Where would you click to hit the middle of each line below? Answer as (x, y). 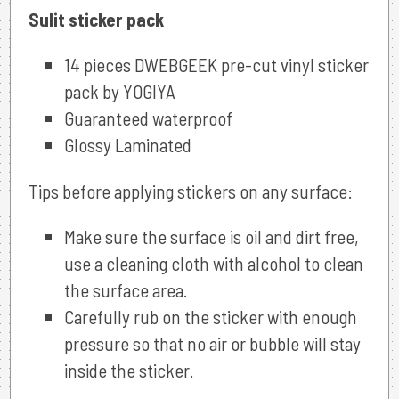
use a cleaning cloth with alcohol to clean (213, 263)
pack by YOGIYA (119, 91)
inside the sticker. (128, 370)
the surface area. (125, 289)
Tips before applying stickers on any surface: (190, 191)
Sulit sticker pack (96, 19)
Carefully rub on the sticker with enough (210, 316)
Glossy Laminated (127, 144)
